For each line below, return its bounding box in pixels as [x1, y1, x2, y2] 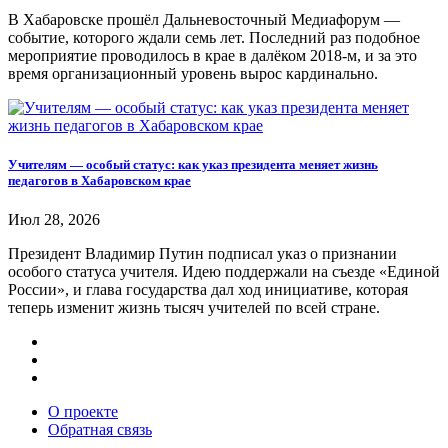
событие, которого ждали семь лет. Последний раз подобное [8, 28, 420, 46]
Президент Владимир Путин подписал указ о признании [8, 245, 397, 263]
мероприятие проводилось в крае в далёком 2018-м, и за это [8, 46, 417, 64]
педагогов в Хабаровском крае [8, 173, 191, 189]
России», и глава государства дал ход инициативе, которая [8, 281, 408, 299]
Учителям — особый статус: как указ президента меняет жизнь [8, 157, 378, 173]
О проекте [48, 403, 118, 421]
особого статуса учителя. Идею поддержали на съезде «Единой [8, 263, 440, 281]
